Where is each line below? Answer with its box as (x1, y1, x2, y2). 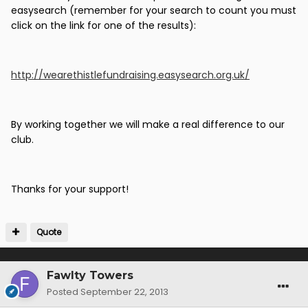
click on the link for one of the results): (11, 19, 196, 33)
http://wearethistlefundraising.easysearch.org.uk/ (11, 68, 250, 82)
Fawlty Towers (47, 269, 133, 283)
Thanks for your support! (11, 182, 129, 197)
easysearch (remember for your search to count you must (11, 3, 296, 18)
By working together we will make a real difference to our (11, 118, 285, 132)
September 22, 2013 (80, 285, 168, 299)
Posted (47, 285, 80, 299)
